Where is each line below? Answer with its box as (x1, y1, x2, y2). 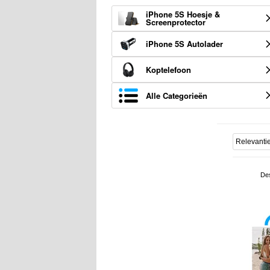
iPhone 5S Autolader (146, 38, 223, 50)
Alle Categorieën (146, 89, 207, 101)
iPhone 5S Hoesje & (146, 8, 220, 20)
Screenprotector (146, 16, 206, 28)
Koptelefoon (146, 64, 191, 76)
